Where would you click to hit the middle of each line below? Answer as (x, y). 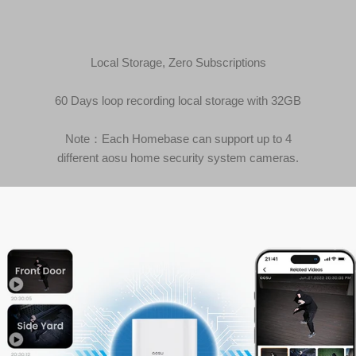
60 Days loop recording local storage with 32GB (178, 100)
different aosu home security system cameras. (178, 157)
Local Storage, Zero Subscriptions (178, 62)
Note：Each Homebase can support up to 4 (178, 138)
